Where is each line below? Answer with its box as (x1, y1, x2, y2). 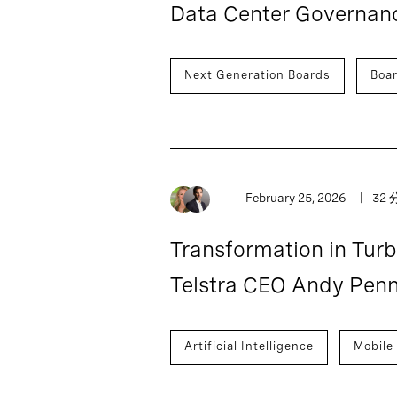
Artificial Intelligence (184, 339, 314, 353)
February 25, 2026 (245, 191, 346, 205)
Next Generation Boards (184, 67, 331, 82)
